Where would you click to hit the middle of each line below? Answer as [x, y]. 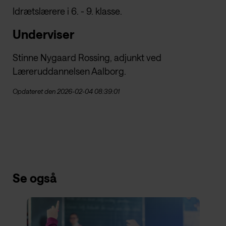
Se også [35, 178]
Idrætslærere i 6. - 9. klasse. [67, 11]
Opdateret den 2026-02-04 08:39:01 [66, 92]
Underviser [43, 34]
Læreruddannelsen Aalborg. [69, 71]
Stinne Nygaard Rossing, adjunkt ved [87, 58]
